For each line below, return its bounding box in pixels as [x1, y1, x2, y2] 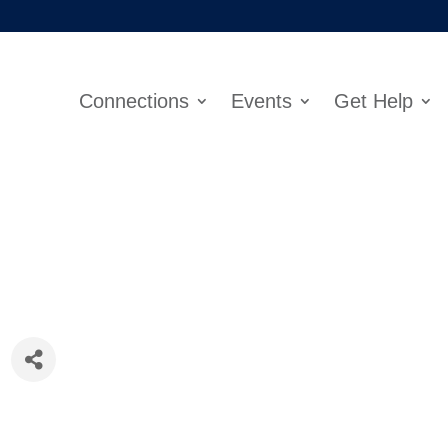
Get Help [333, 89, 413, 112]
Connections [78, 89, 189, 112]
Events [230, 89, 292, 112]
